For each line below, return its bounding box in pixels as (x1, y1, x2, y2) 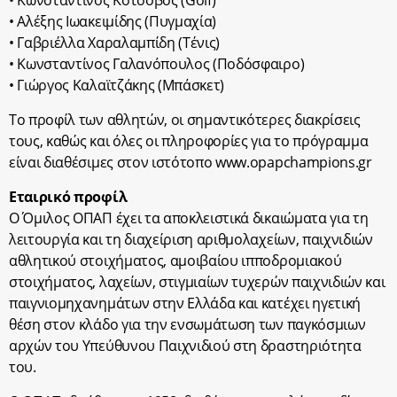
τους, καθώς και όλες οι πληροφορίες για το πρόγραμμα (9, 130, 369, 151)
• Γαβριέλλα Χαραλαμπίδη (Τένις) (9, 32, 221, 52)
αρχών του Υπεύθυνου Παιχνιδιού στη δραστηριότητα (9, 335, 362, 355)
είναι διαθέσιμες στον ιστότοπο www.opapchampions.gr (9, 152, 372, 172)
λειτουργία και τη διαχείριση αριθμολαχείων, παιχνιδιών (9, 229, 373, 249)
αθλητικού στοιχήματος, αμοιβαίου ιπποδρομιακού (9, 250, 342, 270)
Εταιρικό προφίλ (9, 186, 128, 206)
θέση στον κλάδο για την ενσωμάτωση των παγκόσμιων (9, 314, 366, 334)
